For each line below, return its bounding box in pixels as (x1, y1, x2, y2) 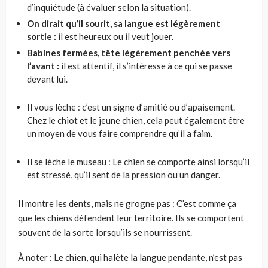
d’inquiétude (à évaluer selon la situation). (27, 2, 191, 13)
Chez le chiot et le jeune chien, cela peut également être (27, 115, 245, 126)
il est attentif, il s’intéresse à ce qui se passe (59, 60, 232, 72)
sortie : (27, 31, 56, 42)
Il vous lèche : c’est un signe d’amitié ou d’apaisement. (27, 102, 235, 113)
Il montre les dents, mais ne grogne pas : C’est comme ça (18, 198, 236, 209)
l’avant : (27, 60, 59, 72)
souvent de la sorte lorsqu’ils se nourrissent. (18, 227, 192, 238)
